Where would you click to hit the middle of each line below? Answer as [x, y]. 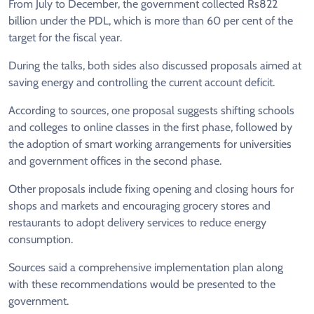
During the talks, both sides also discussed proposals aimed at [155, 65]
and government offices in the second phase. [115, 161]
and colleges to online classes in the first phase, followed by [150, 127]
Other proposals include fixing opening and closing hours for [151, 189]
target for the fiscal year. [65, 37]
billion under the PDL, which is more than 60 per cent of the [151, 20]
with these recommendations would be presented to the [142, 284]
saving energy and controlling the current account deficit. [142, 82]
